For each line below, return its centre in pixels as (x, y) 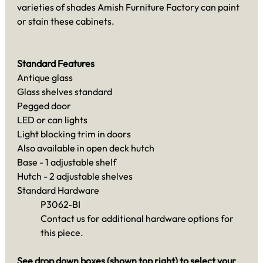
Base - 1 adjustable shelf (67, 162)
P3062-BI (60, 205)
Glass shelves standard (65, 92)
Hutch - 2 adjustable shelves (75, 176)
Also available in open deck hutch (86, 148)
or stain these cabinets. (66, 21)
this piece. (62, 233)
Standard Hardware (58, 190)
